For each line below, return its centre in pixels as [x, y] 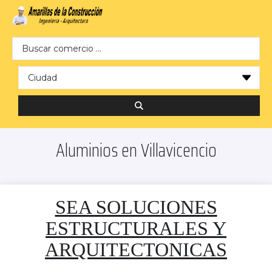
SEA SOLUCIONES [136, 207]
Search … [33, 42]
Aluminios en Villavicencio [136, 151]
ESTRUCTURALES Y [136, 229]
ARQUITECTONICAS [136, 250]
